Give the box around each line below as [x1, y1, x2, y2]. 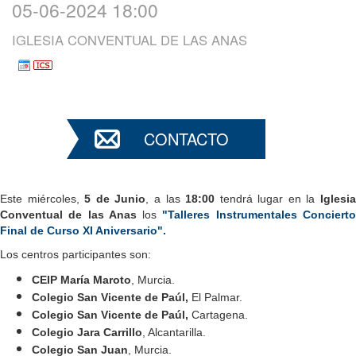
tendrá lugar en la [215, 192, 321, 205]
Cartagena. [188, 308, 248, 321]
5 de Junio [84, 192, 146, 205]
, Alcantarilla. [142, 325, 206, 339]
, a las [145, 192, 186, 205]
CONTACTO [143, 126, 229, 150]
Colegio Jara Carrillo [32, 325, 142, 339]
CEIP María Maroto [32, 273, 131, 286]
